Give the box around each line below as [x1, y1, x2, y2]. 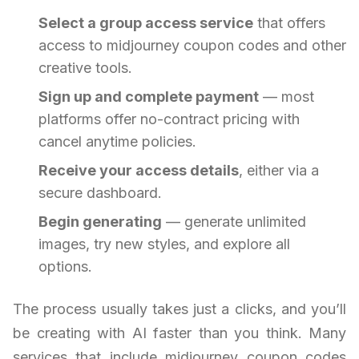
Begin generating [38, 213, 162, 231]
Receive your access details [38, 162, 239, 179]
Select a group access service [38, 14, 253, 32]
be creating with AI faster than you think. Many [13, 325, 346, 342]
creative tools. [38, 59, 132, 77]
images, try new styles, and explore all [38, 236, 290, 253]
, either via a [239, 162, 319, 179]
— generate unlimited [162, 213, 306, 231]
